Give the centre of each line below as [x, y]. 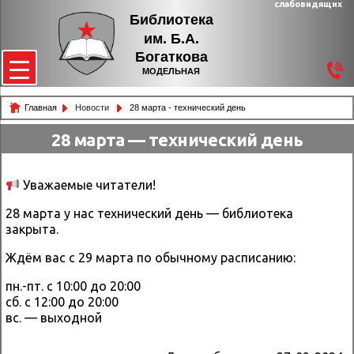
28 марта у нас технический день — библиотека [149, 214]
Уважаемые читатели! [88, 185]
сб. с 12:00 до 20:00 [62, 302]
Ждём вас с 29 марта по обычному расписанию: [151, 258]
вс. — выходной [54, 318]
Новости [93, 107]
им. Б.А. [171, 38]
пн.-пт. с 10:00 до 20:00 [73, 286]
